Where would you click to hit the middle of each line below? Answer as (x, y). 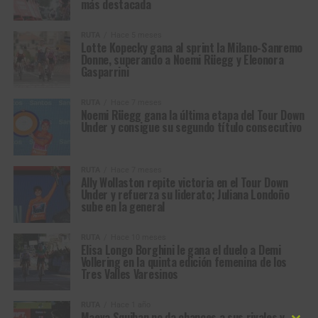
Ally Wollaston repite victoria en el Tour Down (184, 182)
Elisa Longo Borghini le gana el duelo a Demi (181, 250)
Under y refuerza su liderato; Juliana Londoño (185, 194)
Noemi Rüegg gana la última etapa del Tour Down (192, 115)
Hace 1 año (130, 305)
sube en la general (122, 207)
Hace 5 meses (136, 35)
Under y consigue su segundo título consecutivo (191, 127)
